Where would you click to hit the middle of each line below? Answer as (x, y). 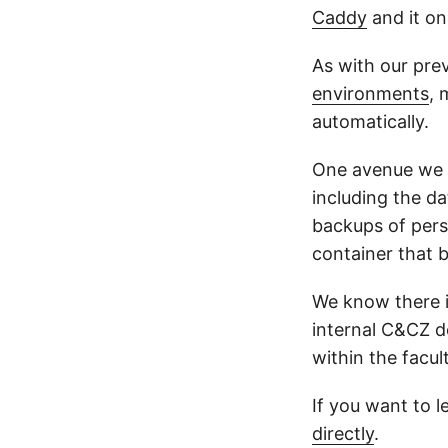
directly (343, 433)
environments (370, 93)
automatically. (370, 121)
